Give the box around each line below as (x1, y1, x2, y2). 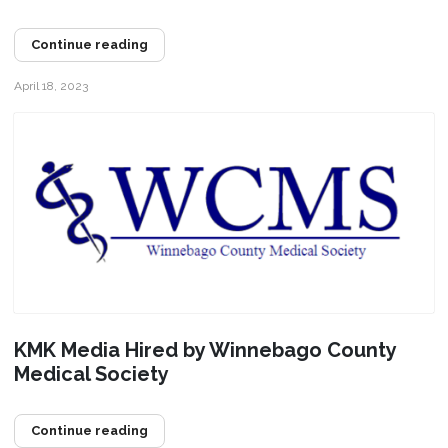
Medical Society (13, 361, 169, 386)
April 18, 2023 (13, 78, 88, 93)
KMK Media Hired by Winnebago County (13, 337, 396, 362)
